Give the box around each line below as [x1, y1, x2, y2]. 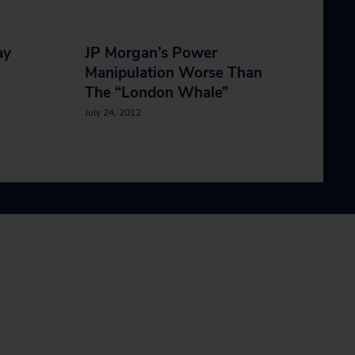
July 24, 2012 [85, 106, 141, 119]
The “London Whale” [85, 82, 228, 103]
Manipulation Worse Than [85, 63, 262, 83]
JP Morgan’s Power [85, 43, 217, 63]
